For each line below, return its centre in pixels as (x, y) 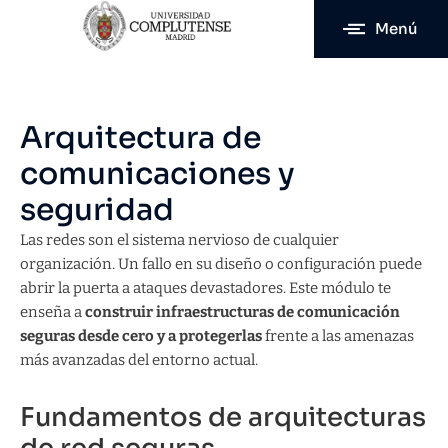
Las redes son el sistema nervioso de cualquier (179, 240)
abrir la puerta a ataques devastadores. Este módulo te (205, 288)
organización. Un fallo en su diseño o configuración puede (221, 264)
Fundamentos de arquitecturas (223, 417)
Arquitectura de (140, 138)
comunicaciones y (157, 174)
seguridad (97, 210)
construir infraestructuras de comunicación (241, 312)
